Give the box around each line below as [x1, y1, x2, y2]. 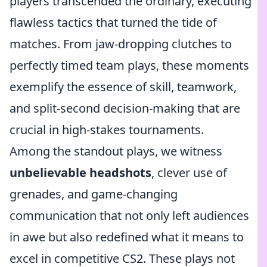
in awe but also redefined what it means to [10, 229, 244, 245]
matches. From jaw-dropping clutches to [10, 36, 232, 52]
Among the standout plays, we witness [10, 143, 222, 159]
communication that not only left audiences [10, 207, 249, 223]
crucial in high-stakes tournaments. [10, 122, 204, 138]
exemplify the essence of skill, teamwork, [10, 79, 237, 95]
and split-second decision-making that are [10, 100, 240, 116]
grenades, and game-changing [10, 186, 178, 202]
